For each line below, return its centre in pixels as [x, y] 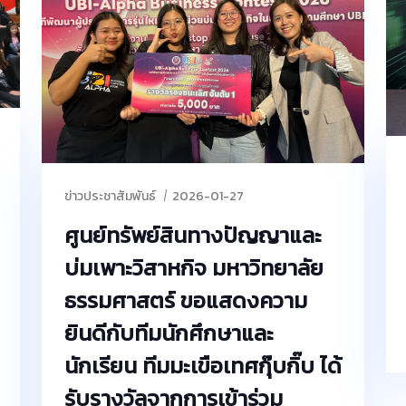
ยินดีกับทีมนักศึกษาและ [169, 333]
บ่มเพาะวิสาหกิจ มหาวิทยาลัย [194, 268]
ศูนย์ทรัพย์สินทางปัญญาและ [193, 236]
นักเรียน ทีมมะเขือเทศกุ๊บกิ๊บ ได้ [203, 366]
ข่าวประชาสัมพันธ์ [110, 197]
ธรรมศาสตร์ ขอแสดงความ [186, 301]
